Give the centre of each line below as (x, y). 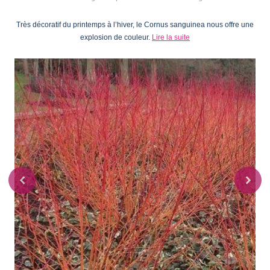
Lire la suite (171, 37)
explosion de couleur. (116, 37)
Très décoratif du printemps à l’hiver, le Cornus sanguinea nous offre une (135, 24)
